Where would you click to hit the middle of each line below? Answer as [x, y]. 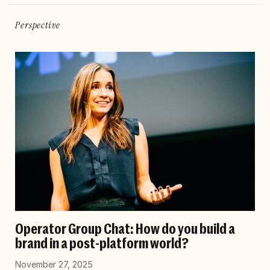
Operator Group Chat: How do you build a [125, 229]
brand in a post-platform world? [102, 243]
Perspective [38, 25]
